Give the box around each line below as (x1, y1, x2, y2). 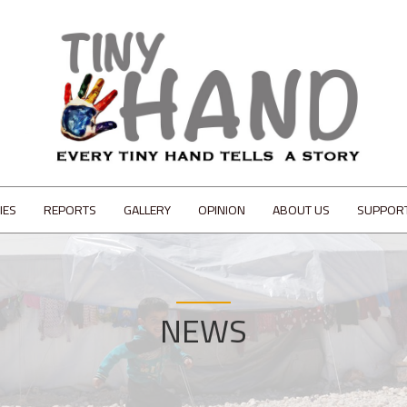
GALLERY (124, 198, 171, 222)
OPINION (198, 198, 245, 222)
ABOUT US (273, 198, 330, 222)
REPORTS (44, 198, 96, 222)
